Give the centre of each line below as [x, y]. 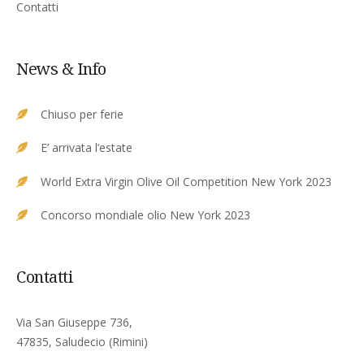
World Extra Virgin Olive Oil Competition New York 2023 [186, 181]
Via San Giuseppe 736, [74, 323]
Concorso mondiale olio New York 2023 [145, 215]
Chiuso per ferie [82, 114]
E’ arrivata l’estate [87, 148]
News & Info [61, 68]
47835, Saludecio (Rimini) [82, 342]
